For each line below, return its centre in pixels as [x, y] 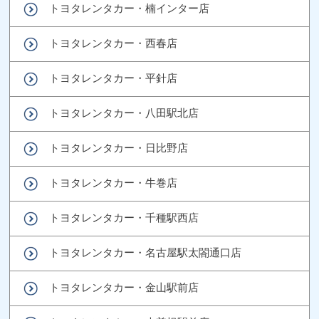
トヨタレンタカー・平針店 [114, 78]
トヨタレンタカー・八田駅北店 [124, 113]
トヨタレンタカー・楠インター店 [130, 8]
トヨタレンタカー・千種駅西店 [124, 217]
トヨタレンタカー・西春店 [114, 43]
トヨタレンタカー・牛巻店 [114, 182]
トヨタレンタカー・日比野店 [119, 147]
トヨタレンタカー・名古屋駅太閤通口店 [146, 252]
